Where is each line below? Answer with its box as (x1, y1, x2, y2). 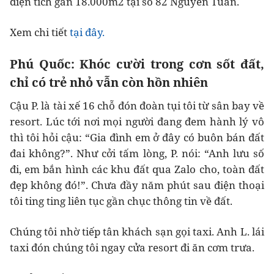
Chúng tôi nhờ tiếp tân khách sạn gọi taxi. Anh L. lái (10, 224, 264, 239)
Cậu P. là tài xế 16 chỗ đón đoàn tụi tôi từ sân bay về (10, 98, 264, 113)
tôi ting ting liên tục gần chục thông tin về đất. (10, 194, 232, 209)
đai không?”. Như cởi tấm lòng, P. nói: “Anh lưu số (10, 146, 264, 161)
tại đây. (70, 25, 105, 40)
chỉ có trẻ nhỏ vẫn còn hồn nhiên (10, 74, 208, 91)
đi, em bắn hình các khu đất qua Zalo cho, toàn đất (10, 162, 264, 177)
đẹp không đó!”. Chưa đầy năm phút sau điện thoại (10, 178, 264, 193)
